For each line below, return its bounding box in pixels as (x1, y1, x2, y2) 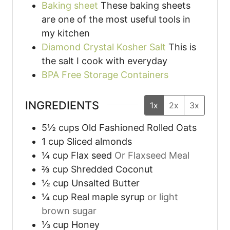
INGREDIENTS (25, 98, 99, 112)
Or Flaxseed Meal (114, 150, 189, 161)
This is (168, 41, 196, 52)
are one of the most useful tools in (42, 13, 190, 25)
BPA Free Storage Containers (42, 69, 168, 80)
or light (147, 191, 178, 203)
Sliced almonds (67, 136, 132, 147)
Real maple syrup (71, 191, 145, 203)
